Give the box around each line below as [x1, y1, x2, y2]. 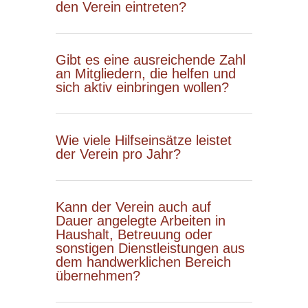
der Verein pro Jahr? [55, 146, 181, 162]
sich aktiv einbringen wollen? [55, 80, 229, 96]
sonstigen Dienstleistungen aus [55, 241, 245, 256]
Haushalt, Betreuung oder [55, 227, 212, 243]
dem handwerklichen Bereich [55, 254, 231, 270]
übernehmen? [55, 268, 140, 284]
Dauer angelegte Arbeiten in [55, 213, 225, 229]
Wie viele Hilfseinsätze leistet [55, 133, 232, 148]
